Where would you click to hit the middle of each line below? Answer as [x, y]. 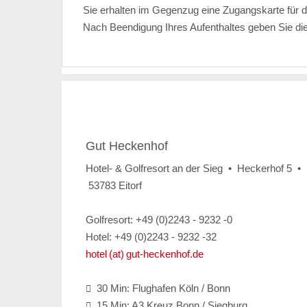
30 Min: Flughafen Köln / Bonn [160, 288]
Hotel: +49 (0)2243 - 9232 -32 [151, 236]
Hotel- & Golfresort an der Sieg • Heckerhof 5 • [193, 168]
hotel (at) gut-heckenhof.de [144, 254]
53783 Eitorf [113, 185]
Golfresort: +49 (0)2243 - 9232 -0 [159, 219]
